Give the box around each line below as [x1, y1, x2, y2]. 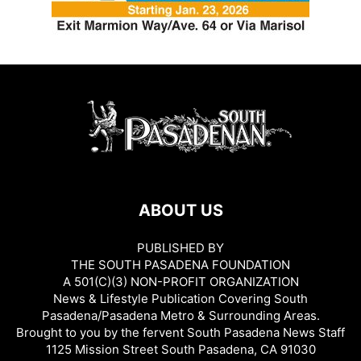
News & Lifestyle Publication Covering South [53, 290, 308, 306]
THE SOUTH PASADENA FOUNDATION [71, 256, 290, 272]
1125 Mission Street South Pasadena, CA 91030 [45, 341, 316, 357]
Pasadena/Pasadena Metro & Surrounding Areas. [41, 307, 320, 323]
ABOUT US [138, 200, 223, 220]
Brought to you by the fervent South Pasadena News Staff [16, 324, 345, 340]
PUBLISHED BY [137, 239, 224, 255]
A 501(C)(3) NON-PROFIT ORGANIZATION [62, 273, 299, 289]
